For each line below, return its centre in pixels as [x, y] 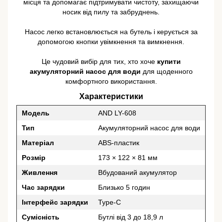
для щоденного [166, 71]
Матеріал [38, 143]
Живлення [40, 173]
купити [169, 61]
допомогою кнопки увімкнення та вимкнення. [111, 41]
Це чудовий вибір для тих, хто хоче [99, 61]
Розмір [34, 158]
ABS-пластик [119, 143]
